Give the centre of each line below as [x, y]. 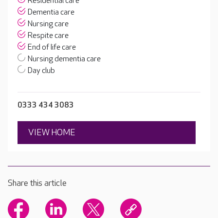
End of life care [52, 48]
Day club [41, 71]
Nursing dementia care [64, 59]
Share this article [37, 183]
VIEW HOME [52, 133]
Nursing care [48, 24]
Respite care [48, 36]
